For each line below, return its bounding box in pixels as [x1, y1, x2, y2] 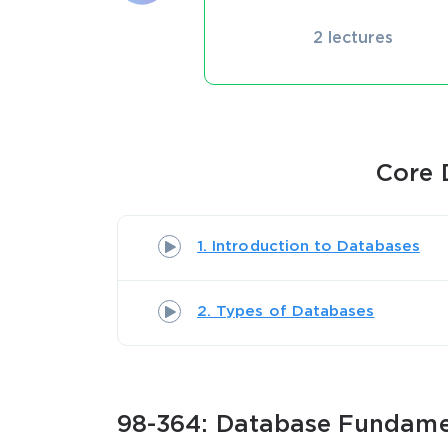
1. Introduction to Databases [197, 239, 420, 253]
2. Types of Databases [197, 304, 375, 318]
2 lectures [312, 30, 394, 46]
